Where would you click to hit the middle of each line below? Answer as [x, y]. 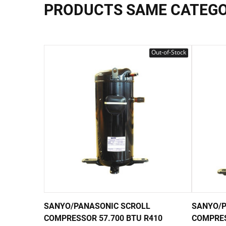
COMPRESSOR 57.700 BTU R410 [103, 218]
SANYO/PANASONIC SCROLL [97, 206]
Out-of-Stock [168, 52]
